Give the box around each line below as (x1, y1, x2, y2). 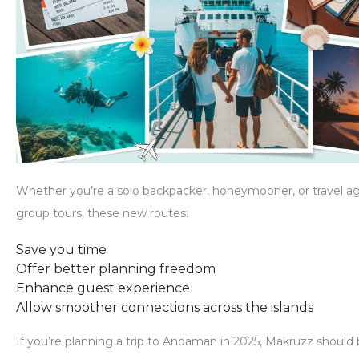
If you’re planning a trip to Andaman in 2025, (16, 334, 265, 349)
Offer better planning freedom (16, 261, 216, 277)
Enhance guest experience (16, 280, 190, 296)
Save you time (16, 242, 107, 258)
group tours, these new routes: (16, 206, 188, 221)
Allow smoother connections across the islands (16, 300, 313, 316)
